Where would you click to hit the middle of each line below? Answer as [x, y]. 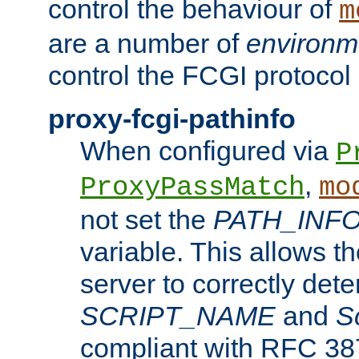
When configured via [208, 151]
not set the [147, 220]
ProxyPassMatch [192, 188]
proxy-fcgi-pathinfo [172, 119]
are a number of [147, 44]
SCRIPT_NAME [178, 316]
